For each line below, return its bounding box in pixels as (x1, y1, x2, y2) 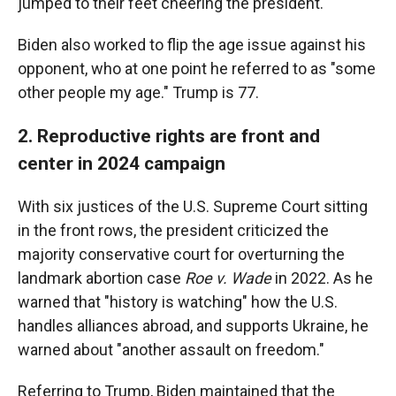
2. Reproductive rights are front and (18, 124, 320, 147)
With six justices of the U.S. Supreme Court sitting (18, 196, 368, 216)
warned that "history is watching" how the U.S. (18, 292, 338, 311)
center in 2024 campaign (18, 151, 225, 174)
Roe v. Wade (185, 268, 271, 287)
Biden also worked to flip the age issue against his (18, 34, 366, 54)
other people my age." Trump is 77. (18, 82, 259, 102)
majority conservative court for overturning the (18, 244, 345, 263)
